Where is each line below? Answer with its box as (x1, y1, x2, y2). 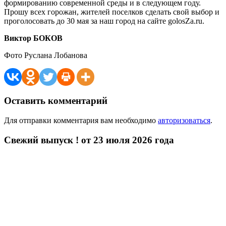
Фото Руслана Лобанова (4, 51, 87, 60)
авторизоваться (158, 116, 210, 125)
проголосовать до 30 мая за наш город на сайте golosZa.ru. (4, 17, 204, 26)
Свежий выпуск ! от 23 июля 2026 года (4, 134, 174, 145)
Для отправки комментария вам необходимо (4, 116, 158, 125)
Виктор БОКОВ (4, 34, 63, 43)
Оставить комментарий (4, 95, 107, 106)
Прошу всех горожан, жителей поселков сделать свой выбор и (4, 8, 219, 17)
